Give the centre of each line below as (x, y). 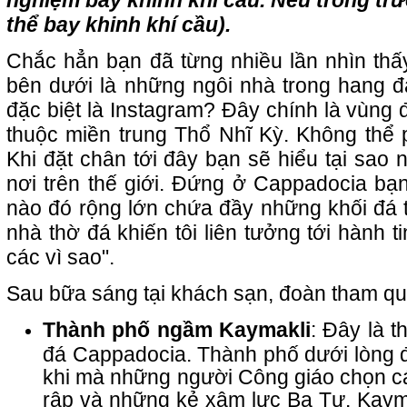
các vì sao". (60, 258)
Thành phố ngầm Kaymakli (177, 330)
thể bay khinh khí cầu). (119, 25)
